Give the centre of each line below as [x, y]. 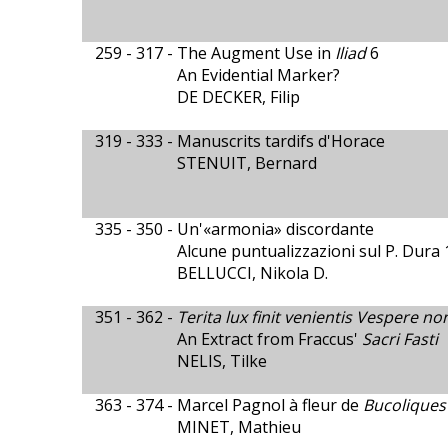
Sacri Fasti [399, 339]
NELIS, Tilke [221, 361]
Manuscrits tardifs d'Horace [280, 141]
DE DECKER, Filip [238, 97]
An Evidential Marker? [258, 75]
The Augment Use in [255, 53]
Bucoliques [404, 405]
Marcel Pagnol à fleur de [269, 405]
